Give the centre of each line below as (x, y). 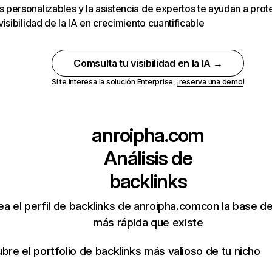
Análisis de (148, 158)
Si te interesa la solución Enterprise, (114, 82)
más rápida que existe (148, 223)
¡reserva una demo (210, 82)
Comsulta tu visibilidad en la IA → (148, 63)
